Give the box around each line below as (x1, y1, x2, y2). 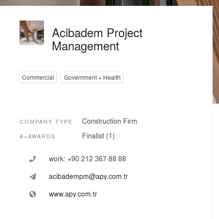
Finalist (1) (82, 131, 115, 140)
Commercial (22, 73, 54, 82)
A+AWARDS (20, 132, 56, 140)
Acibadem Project (52, 23, 143, 41)
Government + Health (64, 73, 121, 82)
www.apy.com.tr (49, 189, 97, 198)
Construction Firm (82, 116, 137, 126)
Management (52, 37, 119, 54)
